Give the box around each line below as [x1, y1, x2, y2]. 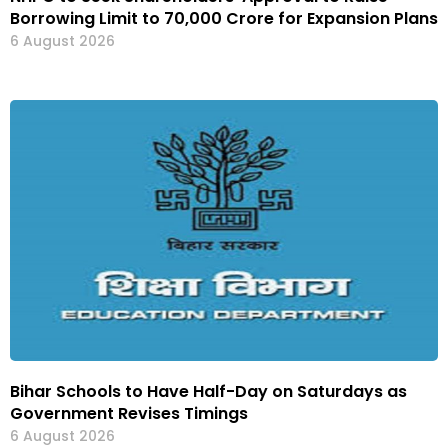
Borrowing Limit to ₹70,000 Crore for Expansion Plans [10, 7, 438, 31]
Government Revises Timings [10, 402, 248, 426]
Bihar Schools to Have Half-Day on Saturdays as [10, 380, 407, 404]
